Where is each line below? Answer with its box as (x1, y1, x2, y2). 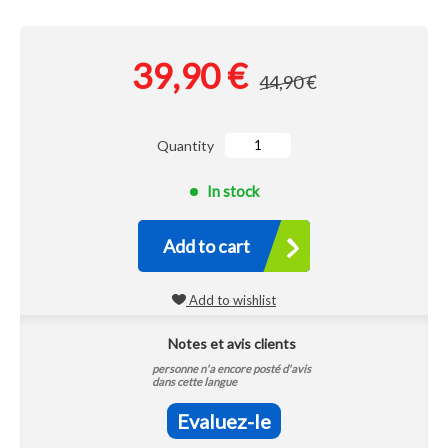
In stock (206, 182, 259, 200)
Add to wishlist (186, 292, 276, 308)
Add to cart (163, 235, 250, 257)
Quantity (157, 137, 214, 154)
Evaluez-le (177, 409, 271, 433)
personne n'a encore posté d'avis (152, 362, 311, 375)
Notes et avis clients (167, 335, 296, 352)
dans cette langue (152, 375, 237, 388)
